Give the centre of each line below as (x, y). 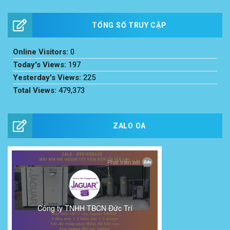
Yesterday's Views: (48, 78)
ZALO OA (129, 126)
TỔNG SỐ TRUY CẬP (129, 25)
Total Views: (36, 91)
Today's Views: (41, 65)
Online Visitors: (42, 52)
